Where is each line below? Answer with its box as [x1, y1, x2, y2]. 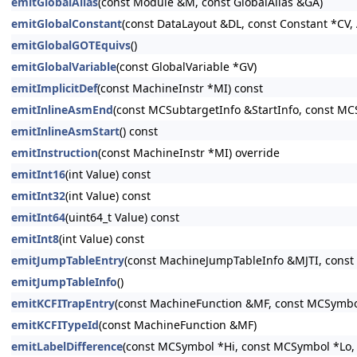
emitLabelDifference [11, 339, 123, 354]
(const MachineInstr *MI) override [98, 145, 280, 160]
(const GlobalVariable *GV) [116, 59, 257, 74]
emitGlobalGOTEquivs [11, 37, 131, 53]
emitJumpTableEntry [11, 253, 124, 268]
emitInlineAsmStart [11, 124, 120, 139]
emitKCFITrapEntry [11, 296, 115, 311]
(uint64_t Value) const [65, 210, 179, 225]
